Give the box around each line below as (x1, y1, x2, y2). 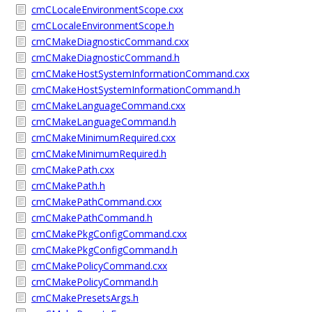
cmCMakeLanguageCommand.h (31, 115, 176, 128)
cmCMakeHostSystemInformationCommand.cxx (31, 67, 249, 80)
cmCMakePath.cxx (31, 163, 114, 176)
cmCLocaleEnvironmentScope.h (31, 19, 174, 32)
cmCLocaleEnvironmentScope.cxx (31, 3, 183, 16)
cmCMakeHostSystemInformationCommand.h (31, 83, 240, 96)
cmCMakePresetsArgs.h (31, 291, 139, 304)
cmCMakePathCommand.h (31, 211, 153, 224)
